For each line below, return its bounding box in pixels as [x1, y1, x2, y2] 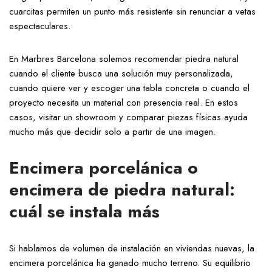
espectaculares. [9, 19, 70, 33]
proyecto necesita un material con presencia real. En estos [9, 96, 238, 109]
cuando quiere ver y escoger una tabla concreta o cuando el [9, 81, 250, 95]
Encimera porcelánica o [9, 155, 198, 180]
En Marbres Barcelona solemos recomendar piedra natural [9, 52, 239, 66]
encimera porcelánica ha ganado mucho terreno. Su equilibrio [9, 256, 251, 270]
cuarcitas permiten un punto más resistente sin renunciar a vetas [9, 5, 256, 18]
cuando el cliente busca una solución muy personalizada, [9, 67, 233, 80]
